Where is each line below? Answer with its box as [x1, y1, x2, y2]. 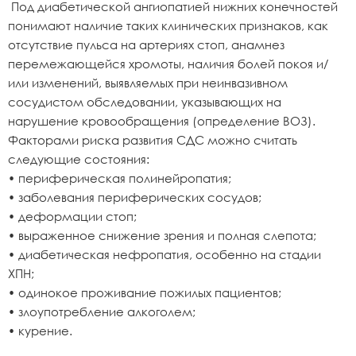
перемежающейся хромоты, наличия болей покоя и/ [8, 56, 329, 71]
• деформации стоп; [8, 209, 137, 223]
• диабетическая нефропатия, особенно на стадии [8, 247, 321, 261]
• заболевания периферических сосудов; [8, 190, 261, 204]
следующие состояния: [8, 152, 149, 166]
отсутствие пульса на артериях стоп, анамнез [8, 37, 284, 52]
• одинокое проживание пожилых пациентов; [8, 285, 281, 300]
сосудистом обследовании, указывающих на [8, 95, 281, 109]
